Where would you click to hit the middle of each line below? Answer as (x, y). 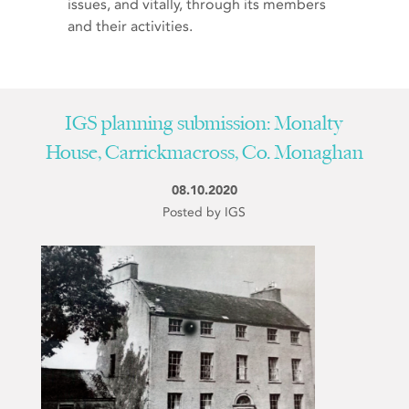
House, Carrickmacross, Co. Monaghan (204, 154)
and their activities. (130, 26)
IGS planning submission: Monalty (204, 125)
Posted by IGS (204, 212)
